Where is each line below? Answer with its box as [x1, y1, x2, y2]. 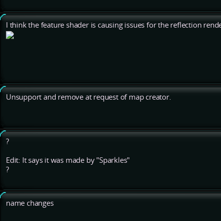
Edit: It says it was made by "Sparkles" [6, 155, 130, 165]
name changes [6, 198, 54, 208]
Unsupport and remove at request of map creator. [6, 92, 171, 102]
